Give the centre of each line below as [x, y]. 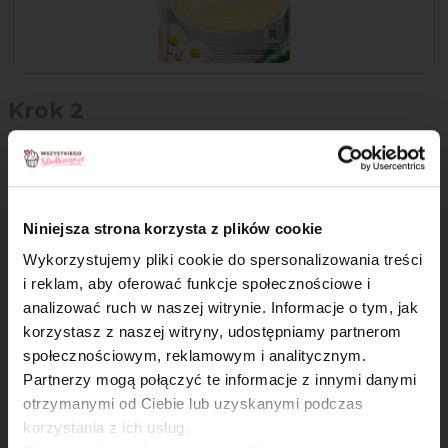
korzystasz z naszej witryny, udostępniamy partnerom [212, 332]
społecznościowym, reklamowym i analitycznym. [194, 356]
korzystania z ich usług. [106, 428]
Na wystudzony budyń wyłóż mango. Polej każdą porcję [202, 150]
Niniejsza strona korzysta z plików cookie [173, 228]
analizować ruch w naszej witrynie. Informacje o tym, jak [220, 308]
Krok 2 [46, 111]
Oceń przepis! [224, 331]
